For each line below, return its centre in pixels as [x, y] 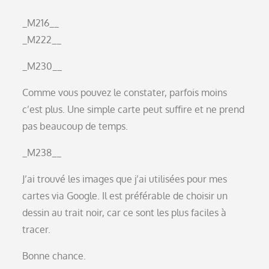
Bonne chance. [54, 255]
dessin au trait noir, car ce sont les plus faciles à [125, 212]
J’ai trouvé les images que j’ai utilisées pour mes [125, 179]
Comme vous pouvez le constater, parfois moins [125, 92]
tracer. [37, 229]
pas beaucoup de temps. [75, 126]
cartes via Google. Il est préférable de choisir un [125, 195]
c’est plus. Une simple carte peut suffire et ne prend [134, 109]
